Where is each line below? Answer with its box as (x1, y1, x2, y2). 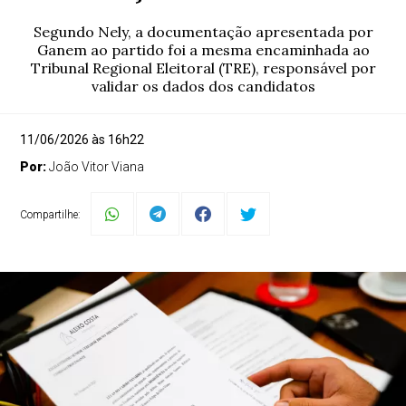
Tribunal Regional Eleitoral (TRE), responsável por (30, 59, 376, 77)
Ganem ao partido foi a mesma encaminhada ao (36, 41, 370, 59)
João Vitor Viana (49, 159, 145, 174)
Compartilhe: (20, 208, 82, 221)
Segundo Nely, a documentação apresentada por (33, 23, 373, 41)
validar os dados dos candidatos (91, 77, 315, 95)
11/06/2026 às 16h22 (20, 132, 145, 147)
